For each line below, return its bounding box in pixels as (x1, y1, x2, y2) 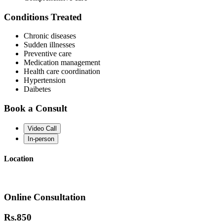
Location (4, 154, 34, 163)
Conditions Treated (4, 11, 82, 22)
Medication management (24, 58, 100, 67)
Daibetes (24, 85, 51, 94)
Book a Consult (4, 103, 67, 113)
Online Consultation (4, 191, 86, 202)
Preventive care (24, 49, 72, 58)
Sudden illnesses (24, 40, 75, 49)
